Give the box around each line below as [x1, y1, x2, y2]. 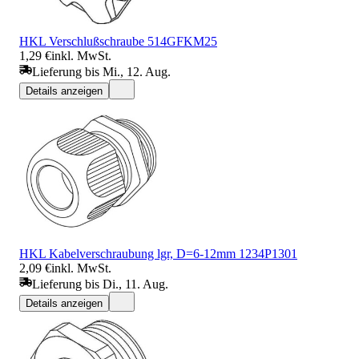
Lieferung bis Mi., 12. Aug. [32, 64, 171, 79]
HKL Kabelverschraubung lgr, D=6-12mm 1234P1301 [19, 246, 297, 260]
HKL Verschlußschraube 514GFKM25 [19, 34, 217, 48]
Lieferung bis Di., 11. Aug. [32, 276, 168, 291]
